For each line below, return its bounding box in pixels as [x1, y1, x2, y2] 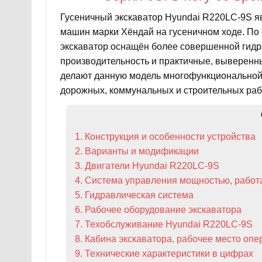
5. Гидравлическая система [74, 189, 194, 200]
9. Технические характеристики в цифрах [74, 248, 253, 258]
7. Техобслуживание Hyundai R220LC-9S [74, 219, 253, 229]
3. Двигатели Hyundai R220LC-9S [74, 160, 219, 171]
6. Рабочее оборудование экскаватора [74, 204, 242, 215]
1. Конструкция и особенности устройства [74, 131, 256, 142]
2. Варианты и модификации [74, 146, 199, 156]
